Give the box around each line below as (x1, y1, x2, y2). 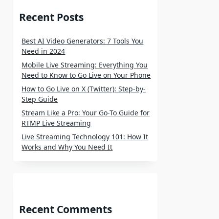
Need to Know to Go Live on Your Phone (22, 70, 151, 80)
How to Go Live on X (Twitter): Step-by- (22, 84, 146, 93)
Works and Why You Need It (22, 142, 113, 152)
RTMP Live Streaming (22, 118, 91, 128)
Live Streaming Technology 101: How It (22, 131, 149, 141)
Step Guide (22, 94, 58, 104)
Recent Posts (19, 10, 84, 24)
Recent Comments (19, 202, 112, 216)
